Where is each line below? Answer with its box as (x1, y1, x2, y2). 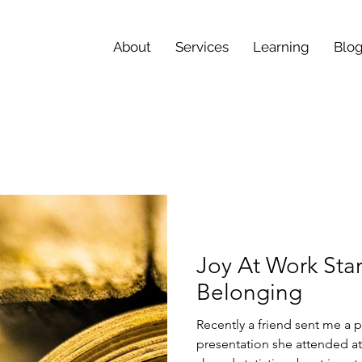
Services (175, 39, 229, 55)
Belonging (196, 279, 302, 305)
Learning (253, 39, 309, 55)
